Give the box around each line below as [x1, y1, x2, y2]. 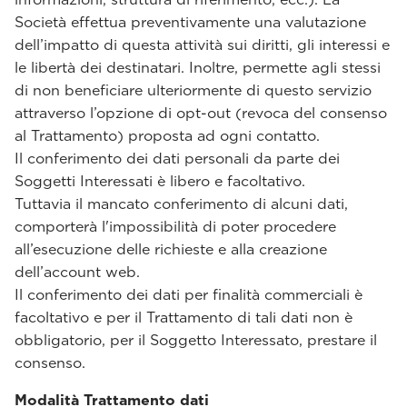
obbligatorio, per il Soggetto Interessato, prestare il [15, 332, 377, 349]
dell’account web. [15, 263, 140, 281]
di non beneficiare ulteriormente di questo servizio [15, 82, 372, 99]
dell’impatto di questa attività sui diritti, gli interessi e [15, 36, 390, 54]
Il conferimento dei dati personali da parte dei [15, 150, 340, 167]
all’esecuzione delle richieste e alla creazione [15, 241, 327, 258]
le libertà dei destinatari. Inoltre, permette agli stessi [15, 59, 381, 76]
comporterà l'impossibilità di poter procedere [15, 218, 336, 235]
